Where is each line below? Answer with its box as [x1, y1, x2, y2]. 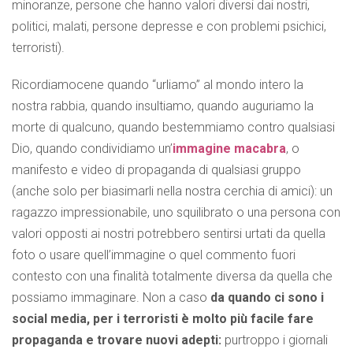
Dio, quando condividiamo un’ [12, 141, 173, 157]
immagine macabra [173, 141, 286, 157]
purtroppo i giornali [225, 333, 328, 348]
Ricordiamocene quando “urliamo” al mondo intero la [12, 77, 303, 93]
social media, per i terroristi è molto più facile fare [12, 311, 314, 327]
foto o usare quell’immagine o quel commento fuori [12, 247, 295, 263]
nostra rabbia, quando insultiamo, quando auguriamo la [12, 98, 314, 114]
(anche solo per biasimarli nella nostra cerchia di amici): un [12, 184, 333, 199]
